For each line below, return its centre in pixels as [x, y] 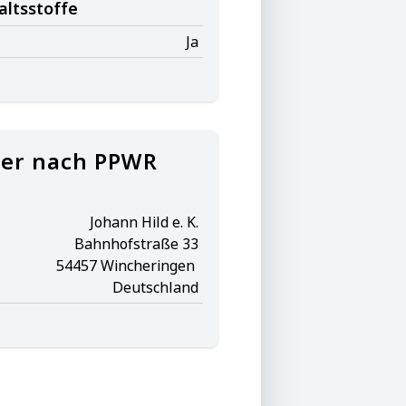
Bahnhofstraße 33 [136, 244]
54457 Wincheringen [127, 266]
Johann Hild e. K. [144, 222]
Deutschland [155, 287]
